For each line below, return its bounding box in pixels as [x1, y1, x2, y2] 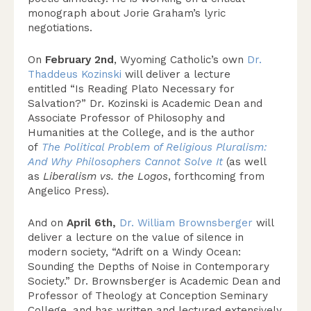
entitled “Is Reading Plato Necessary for [28, 83, 235, 95]
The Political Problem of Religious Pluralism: [42, 141, 267, 153]
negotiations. [28, 22, 92, 34]
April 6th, [67, 217, 119, 229]
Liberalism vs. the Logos [43, 170, 168, 183]
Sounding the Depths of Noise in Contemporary [28, 260, 269, 273]
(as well [223, 155, 266, 168]
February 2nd [45, 53, 114, 66]
